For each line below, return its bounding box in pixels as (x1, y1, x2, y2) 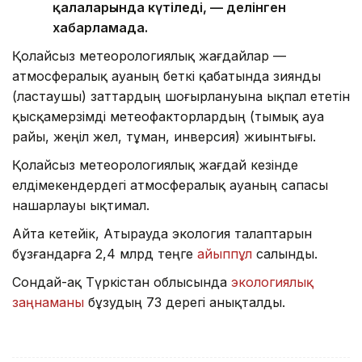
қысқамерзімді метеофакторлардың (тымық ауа (12, 107, 324, 124)
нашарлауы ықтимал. (12, 196, 149, 213)
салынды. (252, 245, 318, 262)
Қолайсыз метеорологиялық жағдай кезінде (12, 156, 298, 173)
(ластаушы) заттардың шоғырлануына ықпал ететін (12, 87, 350, 104)
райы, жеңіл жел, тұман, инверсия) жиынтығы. (12, 128, 316, 145)
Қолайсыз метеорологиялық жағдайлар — (12, 47, 286, 64)
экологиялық (231, 273, 314, 290)
